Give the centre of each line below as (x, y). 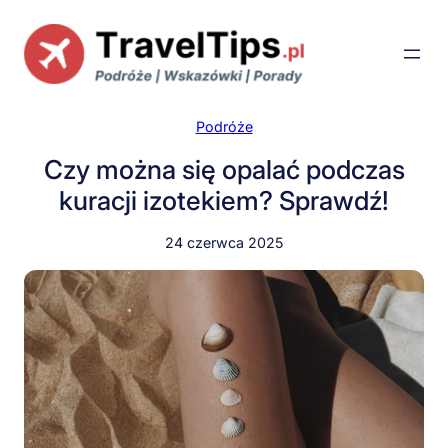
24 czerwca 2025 (224, 242)
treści (25, 61)
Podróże (224, 126)
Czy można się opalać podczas (224, 169)
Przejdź (32, 17)
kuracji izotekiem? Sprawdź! (224, 200)
